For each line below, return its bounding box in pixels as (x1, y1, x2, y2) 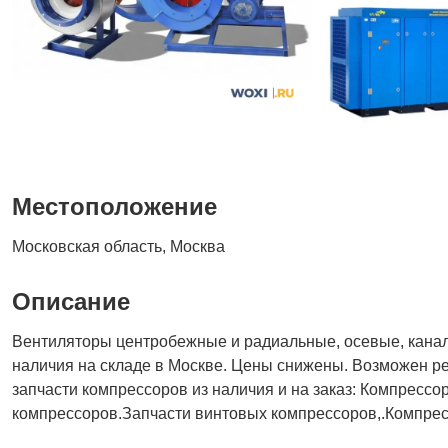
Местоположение (12, 193, 217, 220)
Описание (12, 288, 130, 315)
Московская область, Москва (12, 238, 225, 255)
